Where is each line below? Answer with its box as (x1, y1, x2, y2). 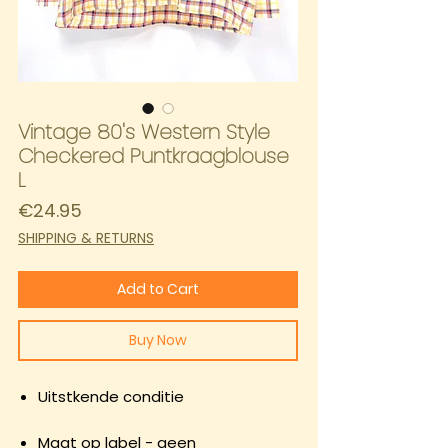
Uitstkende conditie (38, 386, 184, 408)
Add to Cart (117, 279, 199, 300)
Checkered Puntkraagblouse (18, 142, 289, 171)
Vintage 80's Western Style (18, 118, 270, 147)
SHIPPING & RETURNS (18, 228, 154, 249)
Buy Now (129, 330, 187, 351)
